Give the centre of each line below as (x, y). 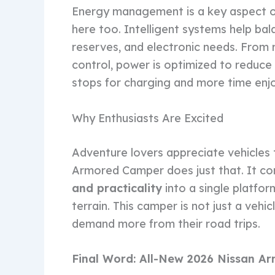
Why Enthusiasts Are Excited (148, 118)
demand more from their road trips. (166, 223)
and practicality (117, 188)
